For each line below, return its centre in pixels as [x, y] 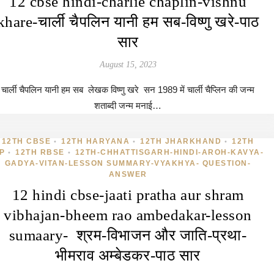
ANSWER [128, 174]
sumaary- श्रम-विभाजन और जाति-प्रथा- [128, 235]
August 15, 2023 [128, 65]
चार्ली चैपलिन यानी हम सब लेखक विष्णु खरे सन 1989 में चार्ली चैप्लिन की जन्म [128, 90]
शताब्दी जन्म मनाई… [128, 106]
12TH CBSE [26, 141]
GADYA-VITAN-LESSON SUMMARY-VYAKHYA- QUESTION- [128, 163]
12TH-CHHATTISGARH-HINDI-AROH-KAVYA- [169, 152]
